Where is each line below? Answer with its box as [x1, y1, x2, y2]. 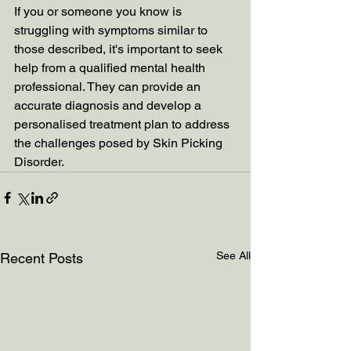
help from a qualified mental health [14, 60, 208, 75]
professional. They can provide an [14, 78, 204, 94]
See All [216, 248, 251, 262]
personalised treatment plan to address [14, 116, 233, 132]
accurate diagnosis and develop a [14, 97, 204, 113]
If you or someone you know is [14, 3, 185, 19]
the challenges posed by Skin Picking [14, 135, 226, 150]
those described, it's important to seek [14, 41, 226, 56]
